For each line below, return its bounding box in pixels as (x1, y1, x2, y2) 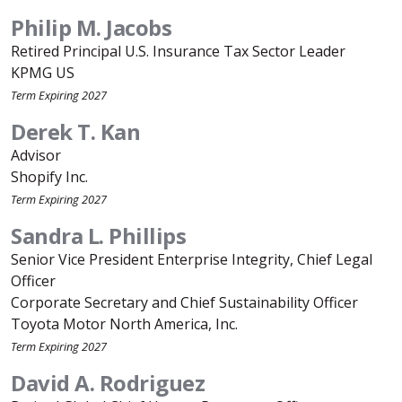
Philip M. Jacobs (11, 13, 171, 42)
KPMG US (11, 63, 74, 83)
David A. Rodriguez (11, 368, 205, 398)
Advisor (11, 145, 61, 165)
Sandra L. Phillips (11, 221, 186, 250)
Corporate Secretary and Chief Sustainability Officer (11, 293, 358, 312)
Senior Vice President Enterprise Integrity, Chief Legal (11, 249, 372, 269)
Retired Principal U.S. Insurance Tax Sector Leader (11, 41, 345, 61)
